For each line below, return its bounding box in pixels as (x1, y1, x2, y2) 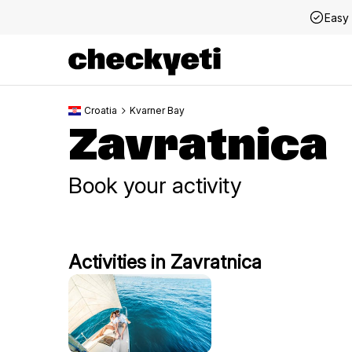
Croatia (84, 104, 117, 116)
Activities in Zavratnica (68, 251, 262, 273)
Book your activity (68, 172, 242, 199)
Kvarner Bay (130, 104, 185, 116)
